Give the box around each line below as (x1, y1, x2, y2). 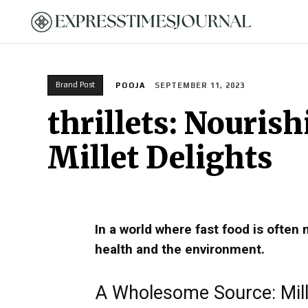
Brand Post (56, 80, 95, 89)
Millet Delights (47, 140, 273, 177)
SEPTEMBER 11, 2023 (155, 81, 245, 90)
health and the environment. (95, 241, 268, 258)
